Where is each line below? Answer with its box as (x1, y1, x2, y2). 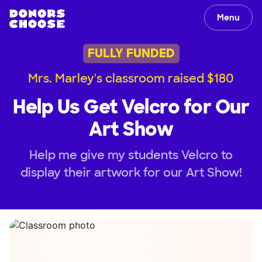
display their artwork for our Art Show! (20, 164, 242, 180)
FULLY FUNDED (87, 46, 175, 61)
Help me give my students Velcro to (29, 147, 233, 163)
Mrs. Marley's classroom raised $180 (28, 70, 234, 86)
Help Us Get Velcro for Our (13, 94, 249, 119)
